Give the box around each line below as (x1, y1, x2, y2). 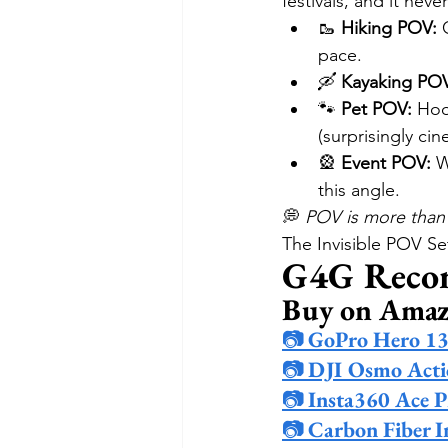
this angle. (318, 179, 400, 202)
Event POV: (341, 152, 431, 175)
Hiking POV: (341, 17, 437, 40)
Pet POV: (341, 98, 412, 121)
